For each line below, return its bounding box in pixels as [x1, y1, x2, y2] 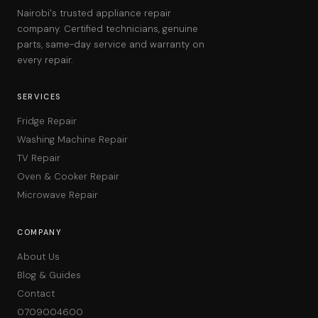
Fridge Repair [17, 114, 77, 127]
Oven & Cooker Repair [17, 170, 119, 182]
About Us [17, 250, 60, 263]
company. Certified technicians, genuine [17, 22, 198, 35]
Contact [17, 287, 55, 300]
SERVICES [17, 91, 62, 102]
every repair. [17, 53, 73, 66]
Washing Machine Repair [17, 133, 128, 146]
